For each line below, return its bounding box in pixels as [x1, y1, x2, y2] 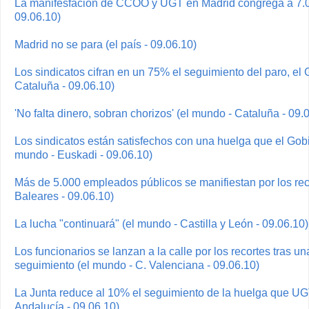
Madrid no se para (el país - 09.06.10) [14, 39, 197, 51]
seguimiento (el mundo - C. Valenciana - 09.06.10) [14, 259, 259, 272]
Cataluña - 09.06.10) [14, 80, 114, 92]
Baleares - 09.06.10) [14, 190, 114, 203]
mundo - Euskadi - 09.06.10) [14, 149, 152, 161]
